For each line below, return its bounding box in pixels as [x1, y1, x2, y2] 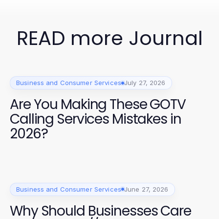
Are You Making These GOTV [10, 95, 186, 114]
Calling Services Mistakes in [10, 109, 181, 129]
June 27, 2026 [124, 185, 169, 193]
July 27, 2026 [124, 79, 166, 87]
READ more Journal [16, 24, 203, 52]
